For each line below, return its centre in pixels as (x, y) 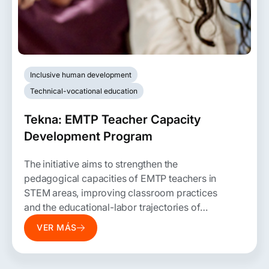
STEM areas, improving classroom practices (121, 192)
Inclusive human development (81, 74)
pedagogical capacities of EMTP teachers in (120, 178)
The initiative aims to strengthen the (101, 164)
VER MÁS (57, 228)
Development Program (88, 136)
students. (44, 221)
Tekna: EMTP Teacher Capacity (112, 119)
